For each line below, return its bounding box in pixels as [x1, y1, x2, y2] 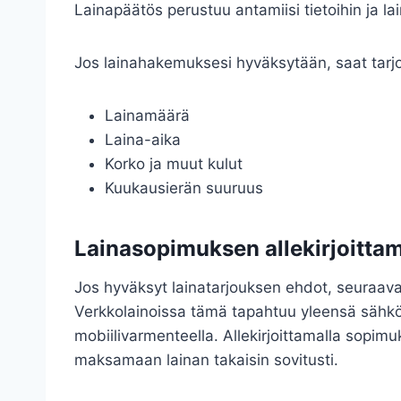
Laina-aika [105, 131, 181, 149]
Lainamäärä [105, 107, 190, 125]
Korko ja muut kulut [105, 155, 243, 174]
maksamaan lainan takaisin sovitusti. [74, 351, 338, 370]
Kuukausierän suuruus [105, 179, 263, 198]
